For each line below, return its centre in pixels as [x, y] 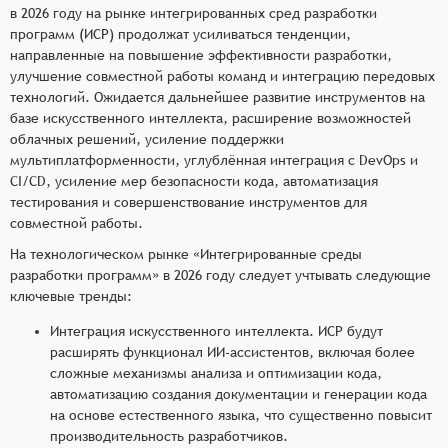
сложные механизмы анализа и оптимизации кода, [216, 372]
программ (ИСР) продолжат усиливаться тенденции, [180, 33]
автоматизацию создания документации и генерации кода [238, 393]
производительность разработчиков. [169, 435]
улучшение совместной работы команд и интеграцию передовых [222, 75]
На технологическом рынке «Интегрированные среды [186, 253]
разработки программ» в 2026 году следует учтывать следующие [220, 274]
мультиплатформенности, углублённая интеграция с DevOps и [214, 159]
